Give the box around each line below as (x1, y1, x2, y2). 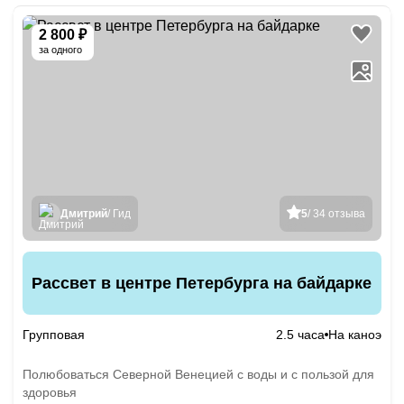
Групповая (23, 327, 85, 342)
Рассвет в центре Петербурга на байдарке (32, 274, 372, 292)
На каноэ (328, 327, 381, 342)
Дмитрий (60, 207, 107, 220)
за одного (39, 44, 82, 55)
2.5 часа (276, 327, 325, 342)
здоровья (23, 385, 77, 399)
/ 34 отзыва (308, 207, 365, 220)
